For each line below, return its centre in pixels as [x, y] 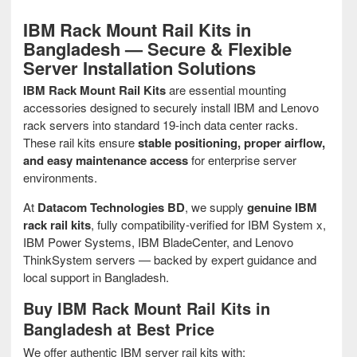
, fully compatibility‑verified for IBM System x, [208, 225]
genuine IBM [282, 208]
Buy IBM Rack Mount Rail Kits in [147, 308]
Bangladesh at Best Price [119, 329]
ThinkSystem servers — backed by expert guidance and [170, 260]
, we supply [216, 207]
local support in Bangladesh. [96, 277]
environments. [60, 178]
